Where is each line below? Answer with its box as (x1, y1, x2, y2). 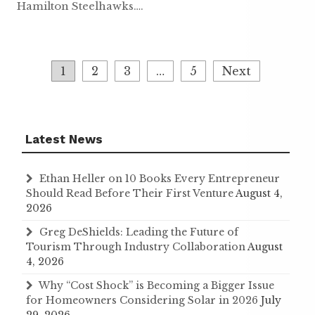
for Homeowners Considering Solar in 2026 (26, 293, 258, 307)
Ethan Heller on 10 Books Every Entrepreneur (39, 172, 280, 185)
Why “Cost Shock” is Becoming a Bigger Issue (39, 278, 274, 292)
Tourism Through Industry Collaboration (26, 240, 245, 253)
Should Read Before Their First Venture (26, 186, 233, 200)
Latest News (25, 131, 103, 146)
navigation (14, 77, 80, 92)
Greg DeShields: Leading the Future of (39, 225, 238, 238)
